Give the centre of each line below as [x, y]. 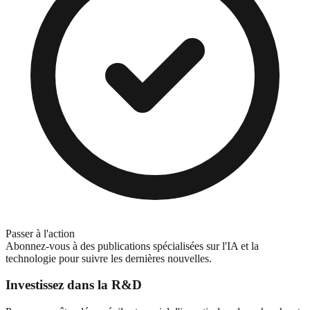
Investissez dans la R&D [74, 285]
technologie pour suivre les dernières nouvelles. [109, 258]
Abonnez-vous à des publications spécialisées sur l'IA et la [132, 246]
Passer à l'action [40, 233]
